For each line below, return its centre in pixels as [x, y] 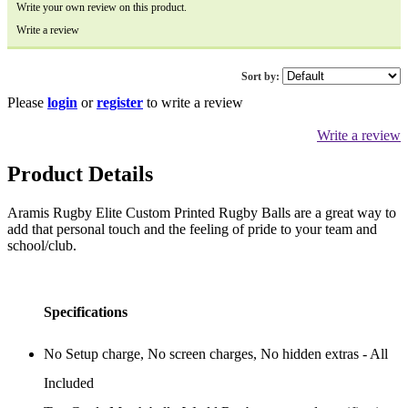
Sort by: [260, 76]
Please [27, 102]
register [120, 102]
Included [69, 383]
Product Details [80, 173]
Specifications [86, 312]
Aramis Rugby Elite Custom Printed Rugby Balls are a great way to [202, 212]
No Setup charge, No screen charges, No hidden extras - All [216, 354]
